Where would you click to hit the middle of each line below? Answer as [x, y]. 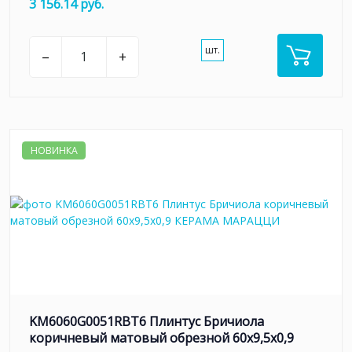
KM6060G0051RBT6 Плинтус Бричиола [147, 322]
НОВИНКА [54, 150]
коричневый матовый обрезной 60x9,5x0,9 [161, 338]
